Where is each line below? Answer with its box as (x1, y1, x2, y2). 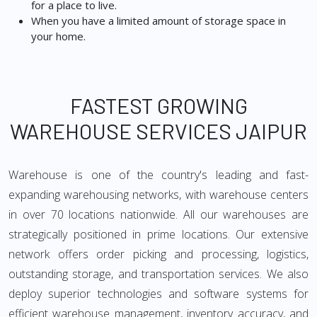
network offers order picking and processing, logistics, (8, 246, 309, 262)
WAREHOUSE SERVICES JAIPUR (10, 118, 307, 144)
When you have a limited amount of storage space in (31, 13, 286, 28)
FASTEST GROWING (69, 93, 248, 118)
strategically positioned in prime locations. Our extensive (8, 226, 309, 242)
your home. (31, 29, 86, 43)
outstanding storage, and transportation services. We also (8, 266, 309, 282)
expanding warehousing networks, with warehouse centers (8, 187, 309, 202)
